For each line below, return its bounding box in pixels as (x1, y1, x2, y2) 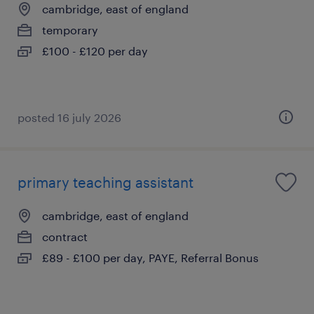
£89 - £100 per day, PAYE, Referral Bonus (42, 250, 259, 264)
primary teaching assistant (18, 173, 193, 191)
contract (42, 229, 88, 243)
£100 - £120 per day (42, 43, 148, 57)
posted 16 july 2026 (18, 110, 121, 124)
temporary (42, 22, 98, 36)
